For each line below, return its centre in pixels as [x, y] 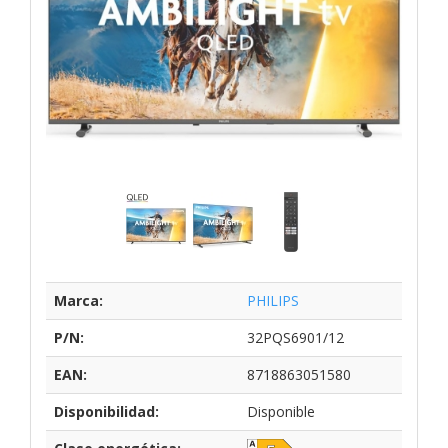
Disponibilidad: [106, 411]
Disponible [281, 411]
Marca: [78, 300]
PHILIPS [273, 300]
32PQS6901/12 [295, 337]
